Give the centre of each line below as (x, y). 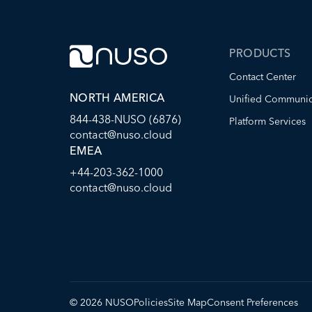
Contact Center (262, 77)
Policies (151, 302)
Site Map (187, 302)
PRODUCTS (260, 53)
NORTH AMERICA (117, 98)
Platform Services (267, 121)
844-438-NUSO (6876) (125, 119)
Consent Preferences (252, 302)
